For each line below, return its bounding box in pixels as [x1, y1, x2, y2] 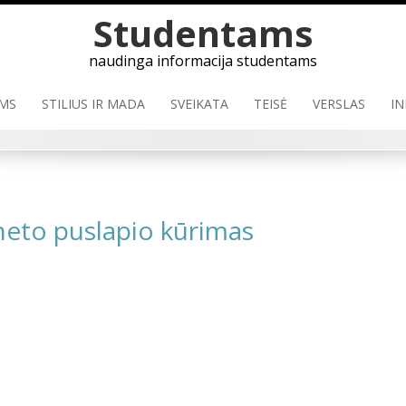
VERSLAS [312, 95, 365, 112]
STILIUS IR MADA [41, 95, 145, 112]
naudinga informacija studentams [89, 51, 317, 71]
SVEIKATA [169, 95, 228, 112]
